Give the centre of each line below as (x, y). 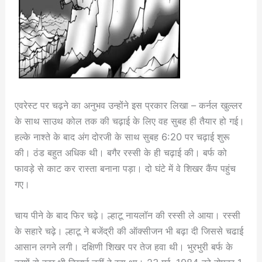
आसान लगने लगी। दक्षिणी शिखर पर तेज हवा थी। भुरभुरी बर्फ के (124, 247)
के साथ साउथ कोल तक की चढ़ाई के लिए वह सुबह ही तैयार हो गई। (130, 121)
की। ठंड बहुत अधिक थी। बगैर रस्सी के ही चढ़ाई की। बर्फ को (121, 152)
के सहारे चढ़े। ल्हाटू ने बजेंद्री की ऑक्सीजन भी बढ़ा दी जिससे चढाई (129, 231)
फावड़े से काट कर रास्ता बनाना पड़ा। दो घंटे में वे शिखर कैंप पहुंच (125, 168)
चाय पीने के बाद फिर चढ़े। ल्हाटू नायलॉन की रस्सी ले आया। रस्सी (128, 215)
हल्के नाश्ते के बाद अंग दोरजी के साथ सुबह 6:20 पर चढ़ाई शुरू (123, 137)
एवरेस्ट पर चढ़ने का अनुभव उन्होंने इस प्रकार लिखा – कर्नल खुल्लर (129, 105)
